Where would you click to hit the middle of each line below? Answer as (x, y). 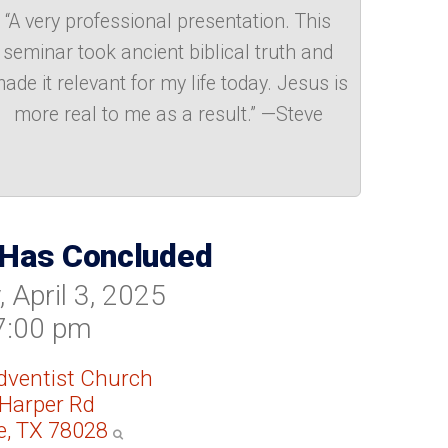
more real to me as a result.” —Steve (168, 115)
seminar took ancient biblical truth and (168, 53)
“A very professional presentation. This (168, 22)
